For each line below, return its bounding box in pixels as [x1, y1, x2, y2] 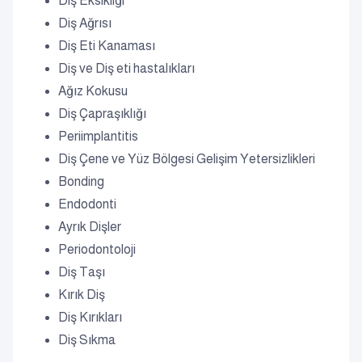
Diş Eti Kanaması [58, 39, 155, 53]
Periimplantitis [58, 129, 138, 143]
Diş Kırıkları [58, 310, 122, 324]
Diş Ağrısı [58, 16, 112, 30]
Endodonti [58, 197, 116, 211]
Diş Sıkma [58, 333, 116, 347]
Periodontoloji [58, 242, 136, 256]
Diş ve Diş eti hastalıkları [58, 61, 195, 75]
